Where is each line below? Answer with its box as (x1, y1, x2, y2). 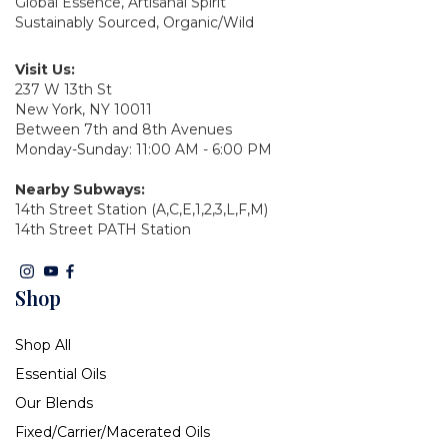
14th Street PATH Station (15, 220, 191, 239)
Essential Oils (15, 365, 106, 384)
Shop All (15, 336, 71, 355)
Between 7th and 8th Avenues (15, 120, 232, 139)
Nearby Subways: (15, 180, 145, 199)
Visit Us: (15, 60, 75, 79)
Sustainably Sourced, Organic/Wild (15, 13, 254, 32)
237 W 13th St (15, 80, 112, 99)
